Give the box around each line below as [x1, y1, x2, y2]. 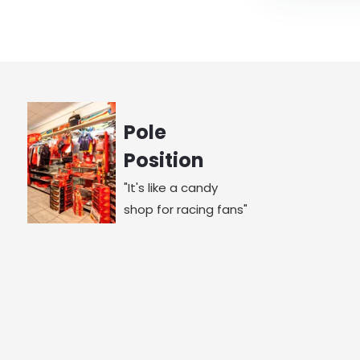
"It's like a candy [123, 179, 218, 196]
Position [123, 147, 204, 174]
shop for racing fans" [123, 201, 247, 218]
